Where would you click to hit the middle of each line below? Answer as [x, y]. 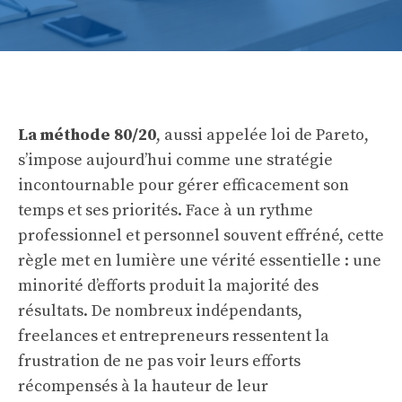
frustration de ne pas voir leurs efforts [159, 361]
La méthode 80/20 [87, 135]
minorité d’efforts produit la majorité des [168, 286]
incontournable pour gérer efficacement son [184, 185]
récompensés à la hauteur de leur [143, 386]
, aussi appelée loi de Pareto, [262, 135]
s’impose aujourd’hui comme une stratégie [175, 160]
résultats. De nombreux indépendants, [160, 311]
